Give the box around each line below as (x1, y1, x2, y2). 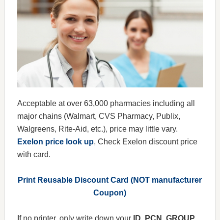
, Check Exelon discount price (93, 137, 197, 146)
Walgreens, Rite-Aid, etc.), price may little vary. (17, 125, 178, 134)
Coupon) (93, 189, 127, 197)
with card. (17, 150, 51, 159)
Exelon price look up (17, 137, 94, 146)
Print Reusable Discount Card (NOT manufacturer (18, 176, 202, 185)
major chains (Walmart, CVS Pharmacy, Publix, (17, 112, 180, 121)
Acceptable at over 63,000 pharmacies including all (17, 99, 195, 108)
